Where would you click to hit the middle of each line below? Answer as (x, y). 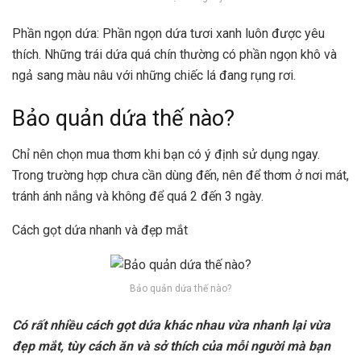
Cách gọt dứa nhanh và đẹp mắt (100, 230)
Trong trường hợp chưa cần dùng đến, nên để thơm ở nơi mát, (180, 175)
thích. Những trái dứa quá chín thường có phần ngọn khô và (174, 54)
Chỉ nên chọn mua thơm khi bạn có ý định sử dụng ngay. (166, 154)
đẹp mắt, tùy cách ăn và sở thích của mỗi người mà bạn (171, 346)
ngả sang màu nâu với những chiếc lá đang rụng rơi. (154, 75)
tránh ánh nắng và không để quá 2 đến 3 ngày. (138, 196)
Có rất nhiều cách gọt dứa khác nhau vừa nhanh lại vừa (171, 325)
